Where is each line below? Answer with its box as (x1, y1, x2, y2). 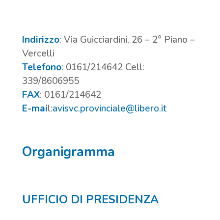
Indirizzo (22, 33, 59, 46)
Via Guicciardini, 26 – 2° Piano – (63, 33, 195, 46)
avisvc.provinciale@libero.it (52, 102, 166, 115)
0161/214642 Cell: (65, 60, 144, 74)
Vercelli (22, 47, 55, 60)
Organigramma (22, 142, 115, 161)
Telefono (22, 60, 61, 74)
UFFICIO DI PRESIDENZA (22, 192, 159, 207)
